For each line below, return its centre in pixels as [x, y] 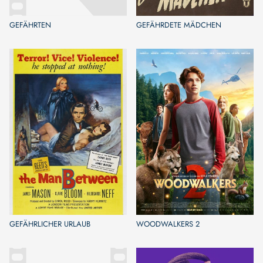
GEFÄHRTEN [30, 25]
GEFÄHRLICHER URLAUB [50, 224]
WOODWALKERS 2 [168, 224]
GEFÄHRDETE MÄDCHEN [179, 25]
